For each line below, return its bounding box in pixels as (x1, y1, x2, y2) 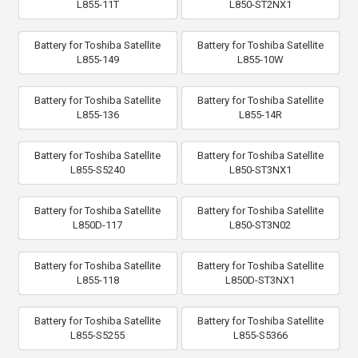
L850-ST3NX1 (229, 163, 292, 176)
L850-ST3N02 (229, 218, 292, 231)
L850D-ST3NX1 (225, 273, 296, 286)
